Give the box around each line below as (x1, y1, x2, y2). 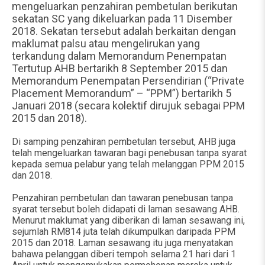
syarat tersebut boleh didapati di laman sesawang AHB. (12, 203, 240, 215)
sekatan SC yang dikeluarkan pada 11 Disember (12, 12, 232, 25)
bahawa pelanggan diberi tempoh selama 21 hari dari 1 (12, 248, 236, 260)
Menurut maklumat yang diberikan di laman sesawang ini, (12, 215, 245, 226)
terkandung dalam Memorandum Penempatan (12, 50, 227, 62)
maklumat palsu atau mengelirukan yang (12, 37, 200, 50)
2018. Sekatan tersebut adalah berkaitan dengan (12, 25, 236, 37)
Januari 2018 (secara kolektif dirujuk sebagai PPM (12, 99, 245, 112)
